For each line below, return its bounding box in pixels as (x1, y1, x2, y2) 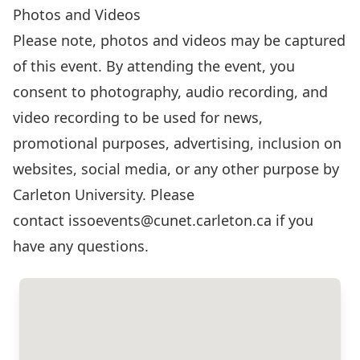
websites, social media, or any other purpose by (13, 159, 339, 178)
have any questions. (13, 236, 149, 256)
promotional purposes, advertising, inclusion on (13, 133, 342, 153)
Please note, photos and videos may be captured (13, 31, 346, 50)
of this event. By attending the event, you (13, 56, 295, 76)
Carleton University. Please (13, 185, 194, 204)
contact (13, 211, 68, 230)
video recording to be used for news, (13, 108, 263, 127)
